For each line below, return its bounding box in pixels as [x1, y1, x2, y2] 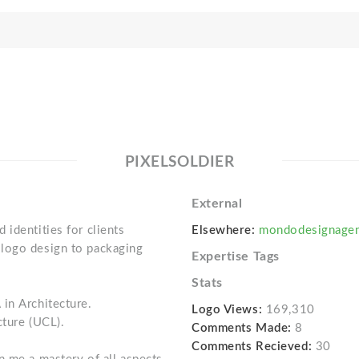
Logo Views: [191, 304, 263, 316]
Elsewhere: [191, 224, 256, 236]
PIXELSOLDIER [124, 155, 235, 170]
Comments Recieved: [191, 341, 313, 353]
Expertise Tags [191, 250, 280, 263]
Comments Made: [191, 322, 292, 334]
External [191, 197, 243, 210]
